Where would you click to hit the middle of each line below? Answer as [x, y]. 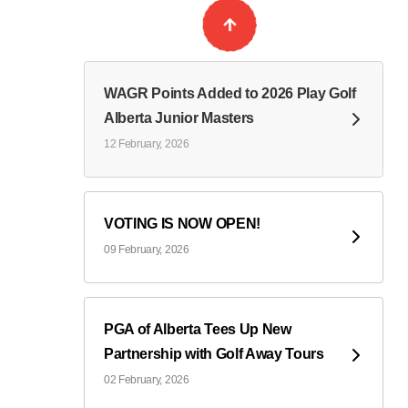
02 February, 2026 [147, 379]
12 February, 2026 [147, 143]
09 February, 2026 [147, 249]
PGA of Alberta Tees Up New [198, 329]
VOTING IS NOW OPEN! [182, 223]
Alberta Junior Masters [179, 117]
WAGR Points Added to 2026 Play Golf [230, 93]
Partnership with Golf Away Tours [214, 353]
